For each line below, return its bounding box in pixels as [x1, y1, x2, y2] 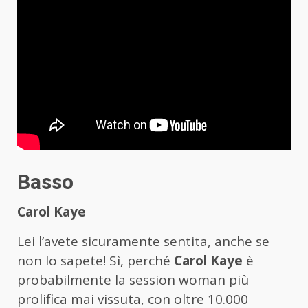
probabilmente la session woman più [17, 271, 249, 289]
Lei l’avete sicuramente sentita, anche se [17, 232, 269, 251]
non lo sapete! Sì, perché [17, 252, 174, 270]
